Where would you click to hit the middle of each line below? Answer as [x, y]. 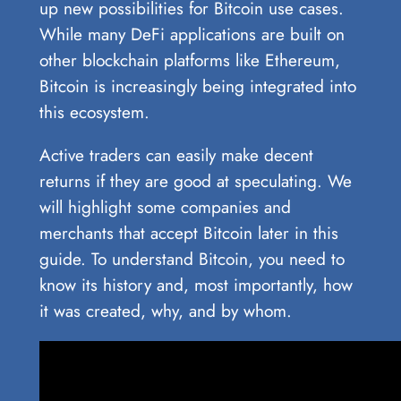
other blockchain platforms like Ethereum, [189, 60]
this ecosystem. [94, 112]
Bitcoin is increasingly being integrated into [197, 86]
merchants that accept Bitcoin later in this [188, 233]
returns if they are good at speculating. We [195, 181]
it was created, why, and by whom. [165, 311]
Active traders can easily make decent [176, 155]
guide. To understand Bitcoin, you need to [192, 259]
